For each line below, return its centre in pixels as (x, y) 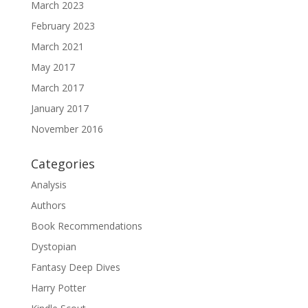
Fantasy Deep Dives (75, 267)
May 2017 (53, 67)
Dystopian (53, 246)
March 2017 (57, 87)
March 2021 (57, 46)
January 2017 (59, 108)
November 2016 (67, 129)
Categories (63, 163)
